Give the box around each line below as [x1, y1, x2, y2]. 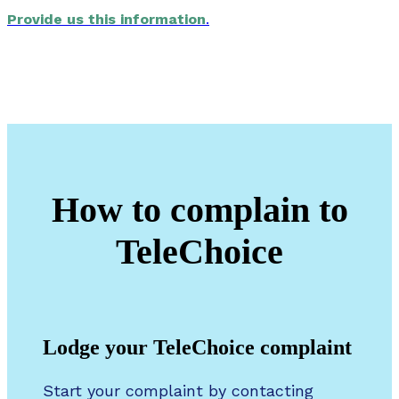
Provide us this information [7, 10, 206, 28]
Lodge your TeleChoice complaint [43, 336, 352, 360]
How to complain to [51, 189, 348, 230]
